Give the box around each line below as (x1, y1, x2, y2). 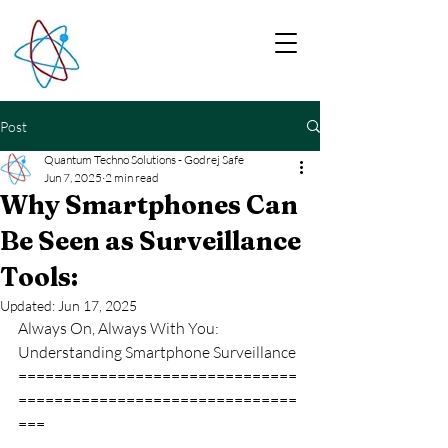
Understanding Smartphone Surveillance (18, 342, 296, 362)
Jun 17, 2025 (58, 297, 137, 314)
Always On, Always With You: (18, 318, 222, 338)
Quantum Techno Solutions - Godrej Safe (44, 152, 244, 167)
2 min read (105, 170, 159, 185)
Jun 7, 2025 (44, 170, 102, 185)
